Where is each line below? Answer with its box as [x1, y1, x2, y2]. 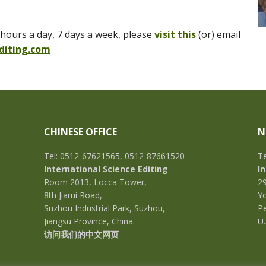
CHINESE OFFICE [44, 125, 118, 138]
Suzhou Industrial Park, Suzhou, [44, 202, 166, 214]
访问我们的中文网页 [44, 230, 119, 239]
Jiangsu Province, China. [44, 216, 135, 227]
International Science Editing [44, 163, 169, 175]
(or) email [198, 28, 240, 41]
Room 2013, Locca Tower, [44, 176, 147, 188]
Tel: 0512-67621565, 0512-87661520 [44, 150, 185, 161]
